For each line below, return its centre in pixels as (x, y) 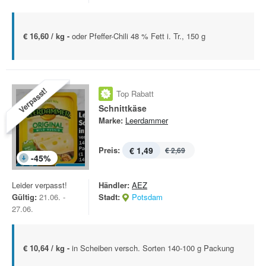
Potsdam (147, 197)
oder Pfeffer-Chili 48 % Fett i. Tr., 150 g (139, 36)
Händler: (114, 185)
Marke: (111, 120)
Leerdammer (147, 120)
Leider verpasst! (39, 185)
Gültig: (24, 197)
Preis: (109, 150)
